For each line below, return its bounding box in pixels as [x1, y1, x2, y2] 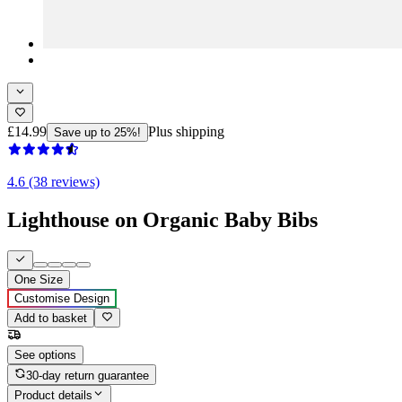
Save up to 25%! [54, 125, 141, 139]
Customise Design [14, 292, 109, 306]
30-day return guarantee [26, 368, 150, 382]
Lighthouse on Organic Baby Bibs [7, 207, 318, 232]
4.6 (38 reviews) [7, 173, 100, 189]
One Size [14, 273, 63, 287]
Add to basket [14, 311, 87, 326]
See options [14, 348, 76, 363]
